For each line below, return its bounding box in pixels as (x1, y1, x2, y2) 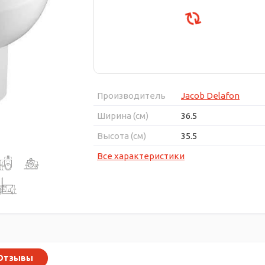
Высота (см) (97, 130, 146, 141)
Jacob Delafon (181, 90, 240, 101)
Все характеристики (97, 150, 185, 161)
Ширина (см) (97, 110, 148, 121)
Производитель (97, 90, 166, 101)
